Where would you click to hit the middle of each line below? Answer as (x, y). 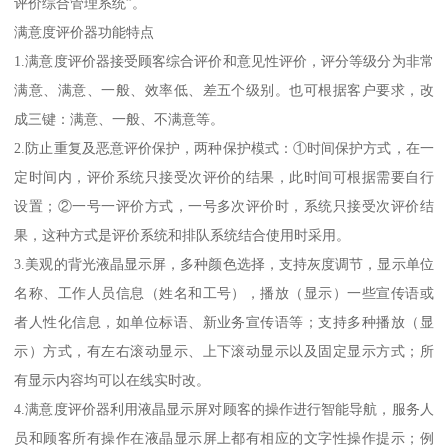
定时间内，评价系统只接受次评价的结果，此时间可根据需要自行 (224, 177)
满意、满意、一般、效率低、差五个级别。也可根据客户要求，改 (224, 90)
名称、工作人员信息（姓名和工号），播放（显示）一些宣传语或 (224, 293)
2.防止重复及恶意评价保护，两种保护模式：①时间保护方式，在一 (224, 148)
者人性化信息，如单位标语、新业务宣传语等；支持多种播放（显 (224, 322)
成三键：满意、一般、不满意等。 (119, 119)
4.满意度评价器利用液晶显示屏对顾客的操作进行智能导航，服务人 (224, 409)
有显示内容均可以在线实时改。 (112, 380)
